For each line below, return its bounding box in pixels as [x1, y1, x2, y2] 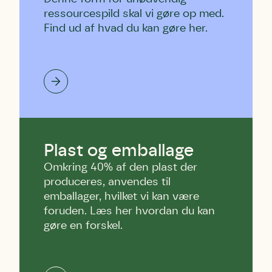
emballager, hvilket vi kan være [44, 191, 199, 202]
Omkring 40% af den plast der [44, 162, 197, 173]
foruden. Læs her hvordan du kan [44, 206, 215, 217]
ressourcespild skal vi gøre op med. [44, 8, 224, 19]
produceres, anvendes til [44, 177, 171, 188]
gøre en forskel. [44, 220, 123, 231]
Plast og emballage [44, 143, 194, 160]
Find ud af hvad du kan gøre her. [44, 23, 208, 34]
